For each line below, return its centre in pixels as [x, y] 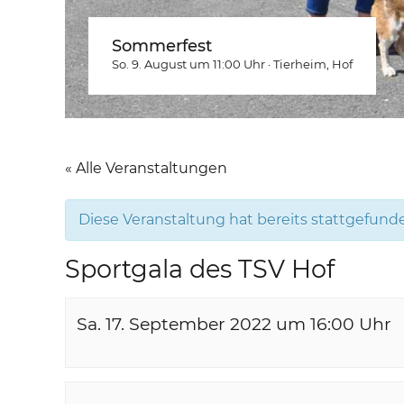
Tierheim [300, 64]
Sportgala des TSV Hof [200, 269]
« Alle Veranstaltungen [146, 168]
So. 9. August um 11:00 [176, 64]
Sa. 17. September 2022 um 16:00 [216, 324]
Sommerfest [162, 46]
